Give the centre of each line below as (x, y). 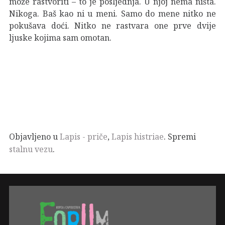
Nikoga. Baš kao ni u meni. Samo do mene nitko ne (113, 13)
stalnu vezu (31, 149)
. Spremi (180, 136)
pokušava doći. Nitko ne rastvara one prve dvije (113, 25)
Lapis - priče (84, 136)
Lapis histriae (138, 136)
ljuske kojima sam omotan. (60, 37)
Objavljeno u (34, 136)
